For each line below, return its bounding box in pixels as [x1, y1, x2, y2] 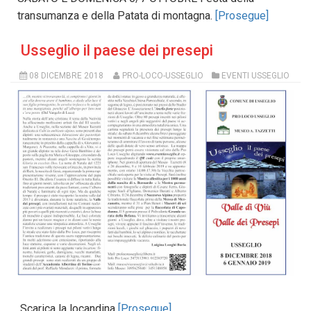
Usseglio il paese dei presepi [21, 41, 213, 59]
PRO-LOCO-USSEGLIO [121, 70, 203, 81]
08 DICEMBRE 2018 [28, 70, 103, 81]
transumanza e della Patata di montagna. [17, 8, 215, 22]
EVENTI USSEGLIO [221, 70, 290, 81]
